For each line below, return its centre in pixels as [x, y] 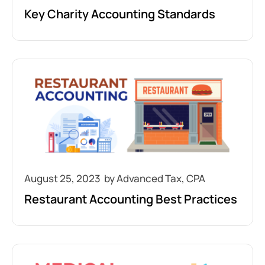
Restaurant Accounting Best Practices [131, 199]
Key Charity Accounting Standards [120, 14]
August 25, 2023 [62, 178]
